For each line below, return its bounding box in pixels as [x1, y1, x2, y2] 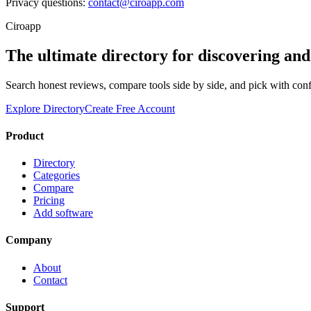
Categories [33, 169, 80, 182]
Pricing [33, 194, 65, 207]
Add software [33, 207, 93, 219]
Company [6, 234, 52, 246]
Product [6, 129, 44, 142]
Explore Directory [6, 102, 85, 115]
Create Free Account [85, 102, 175, 115]
